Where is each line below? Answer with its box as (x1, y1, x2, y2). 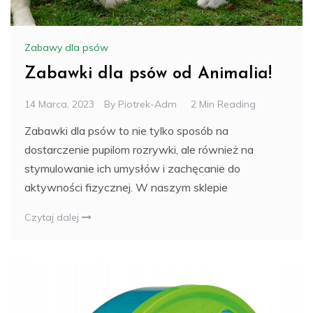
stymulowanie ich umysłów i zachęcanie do (24, 161, 240, 176)
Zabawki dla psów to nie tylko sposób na (24, 124, 228, 138)
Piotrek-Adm (118, 98, 177, 111)
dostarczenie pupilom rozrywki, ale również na (24, 143, 254, 157)
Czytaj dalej (24, 211, 82, 224)
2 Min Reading (191, 98, 256, 111)
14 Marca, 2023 (24, 98, 94, 111)
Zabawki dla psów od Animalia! (24, 66, 272, 83)
